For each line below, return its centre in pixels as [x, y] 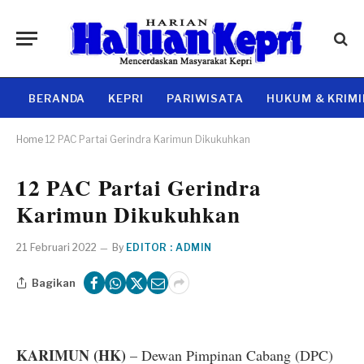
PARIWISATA [205, 98]
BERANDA [57, 98]
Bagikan [54, 282]
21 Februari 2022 [56, 247]
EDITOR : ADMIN [169, 247]
